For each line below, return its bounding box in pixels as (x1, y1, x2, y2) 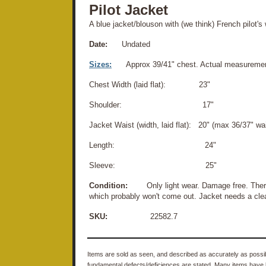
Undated (107, 39, 150, 49)
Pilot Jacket (89, 1, 168, 18)
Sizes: (89, 59, 112, 69)
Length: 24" (89, 140, 216, 150)
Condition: (89, 180, 128, 190)
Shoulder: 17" (89, 100, 214, 109)
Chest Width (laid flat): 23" (89, 80, 210, 89)
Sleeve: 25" (89, 160, 217, 170)
